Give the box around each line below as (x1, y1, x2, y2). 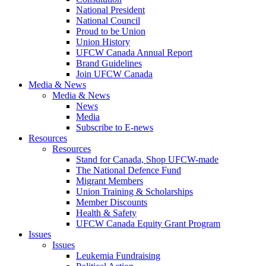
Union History (76, 36, 130, 47)
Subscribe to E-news (76, 122, 153, 132)
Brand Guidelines (76, 58, 142, 68)
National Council (76, 15, 140, 26)
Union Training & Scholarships (76, 186, 193, 197)
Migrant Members (76, 175, 143, 186)
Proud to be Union (76, 26, 145, 36)
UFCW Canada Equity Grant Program (76, 218, 220, 229)
